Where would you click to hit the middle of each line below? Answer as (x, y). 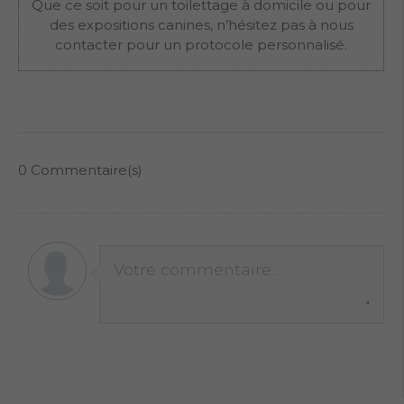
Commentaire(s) (85, 170)
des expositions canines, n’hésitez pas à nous (201, 25)
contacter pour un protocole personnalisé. (201, 45)
